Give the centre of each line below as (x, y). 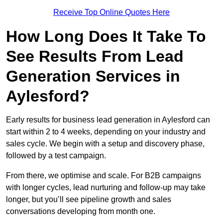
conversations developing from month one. (81, 212)
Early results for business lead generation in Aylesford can (108, 120)
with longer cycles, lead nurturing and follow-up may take (106, 188)
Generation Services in (93, 76)
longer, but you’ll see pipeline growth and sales (89, 200)
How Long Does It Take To (106, 37)
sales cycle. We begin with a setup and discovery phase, (105, 144)
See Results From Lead (95, 56)
